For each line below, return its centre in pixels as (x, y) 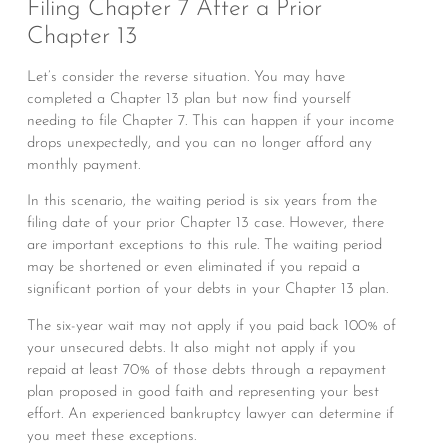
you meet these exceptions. (111, 436)
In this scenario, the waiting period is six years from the (201, 202)
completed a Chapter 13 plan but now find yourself (188, 99)
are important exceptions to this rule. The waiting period (204, 246)
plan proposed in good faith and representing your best (202, 392)
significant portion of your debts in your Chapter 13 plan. (207, 290)
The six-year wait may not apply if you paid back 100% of (211, 326)
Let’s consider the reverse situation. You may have (185, 77)
